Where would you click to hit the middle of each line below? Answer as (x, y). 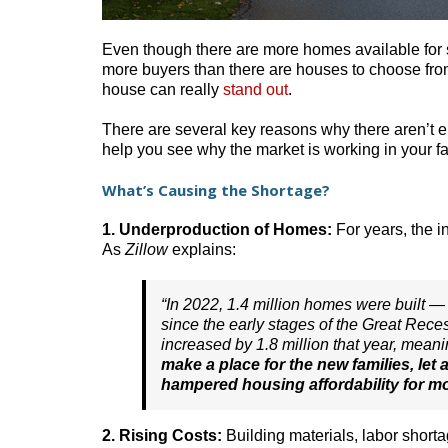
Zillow (146, 249)
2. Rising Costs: (162, 435)
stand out (255, 89)
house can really (162, 89)
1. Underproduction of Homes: (217, 229)
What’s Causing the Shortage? (216, 190)
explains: (202, 249)
